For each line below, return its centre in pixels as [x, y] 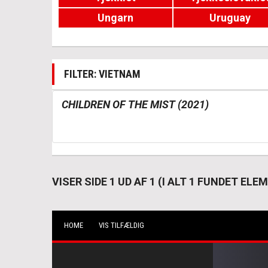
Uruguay [230, 18]
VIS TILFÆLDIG [121, 225]
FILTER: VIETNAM [102, 74]
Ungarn [115, 18]
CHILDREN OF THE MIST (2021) [135, 104]
